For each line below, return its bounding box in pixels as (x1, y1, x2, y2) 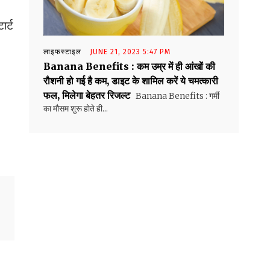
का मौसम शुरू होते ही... (43, 103, 108, 115)
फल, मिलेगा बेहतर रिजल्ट (43, 89, 130, 102)
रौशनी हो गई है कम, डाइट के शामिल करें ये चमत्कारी (43, 75, 218, 87)
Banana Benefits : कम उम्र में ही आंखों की (43, 60, 215, 73)
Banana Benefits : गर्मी (134, 90, 219, 102)
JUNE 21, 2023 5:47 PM (90, 48, 171, 57)
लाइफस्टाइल (43, 48, 81, 57)
